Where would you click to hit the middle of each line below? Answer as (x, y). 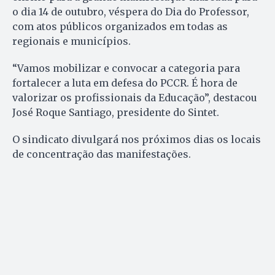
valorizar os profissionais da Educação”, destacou (135, 97)
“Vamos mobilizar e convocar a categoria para (126, 68)
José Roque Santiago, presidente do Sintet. (116, 112)
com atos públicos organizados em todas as (120, 26)
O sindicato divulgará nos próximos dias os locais (137, 139)
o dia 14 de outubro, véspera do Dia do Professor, (131, 11)
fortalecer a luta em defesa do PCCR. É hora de (125, 83)
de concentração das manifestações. (102, 154)
